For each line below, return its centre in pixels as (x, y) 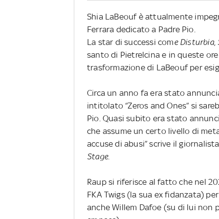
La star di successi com (131, 42)
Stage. (99, 156)
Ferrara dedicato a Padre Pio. (141, 29)
